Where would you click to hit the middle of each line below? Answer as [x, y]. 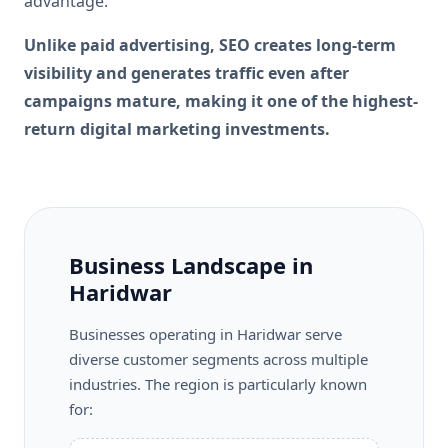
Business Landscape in [191, 264]
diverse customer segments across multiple [218, 358]
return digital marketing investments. [177, 128]
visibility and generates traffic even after [186, 72]
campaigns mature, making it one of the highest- [221, 100]
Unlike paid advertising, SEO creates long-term [210, 44]
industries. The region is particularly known [218, 383]
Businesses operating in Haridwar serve [205, 333]
